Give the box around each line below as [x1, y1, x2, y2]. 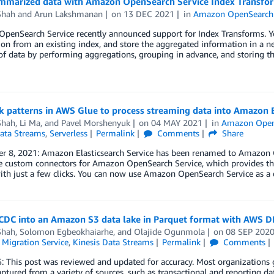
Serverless [49, 127, 87, 138]
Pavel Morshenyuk [61, 117, 130, 128]
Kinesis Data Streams [72, 236, 154, 247]
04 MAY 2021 [151, 117, 203, 128]
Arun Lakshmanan [34, 9, 103, 19]
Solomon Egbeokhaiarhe [19, 226, 113, 237]
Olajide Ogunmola [133, 226, 205, 237]
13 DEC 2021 [124, 9, 175, 19]
